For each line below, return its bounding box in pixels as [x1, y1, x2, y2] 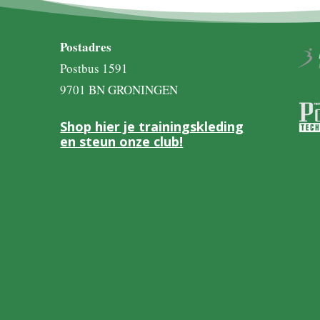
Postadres [60, 37, 112, 56]
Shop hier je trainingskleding [60, 117, 244, 135]
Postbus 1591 [60, 59, 129, 76]
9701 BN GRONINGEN [60, 81, 179, 98]
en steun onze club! [60, 132, 184, 150]
